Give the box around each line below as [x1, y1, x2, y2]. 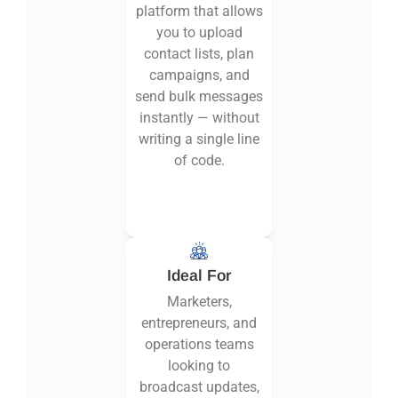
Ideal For [166, 267, 232, 285]
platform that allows [135, 3, 263, 20]
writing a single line [139, 131, 259, 148]
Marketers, [166, 293, 232, 311]
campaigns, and [148, 67, 250, 84]
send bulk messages [135, 88, 263, 106]
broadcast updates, [139, 378, 259, 396]
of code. [173, 152, 225, 170]
